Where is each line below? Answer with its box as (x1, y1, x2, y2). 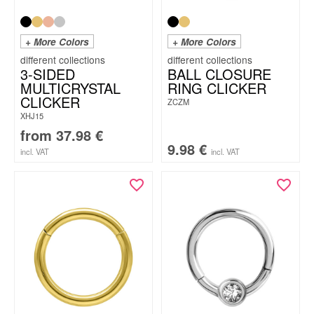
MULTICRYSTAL (20, 78, 121, 98)
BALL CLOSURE (168, 64, 271, 84)
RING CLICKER (168, 78, 266, 98)
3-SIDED (20, 64, 75, 84)
